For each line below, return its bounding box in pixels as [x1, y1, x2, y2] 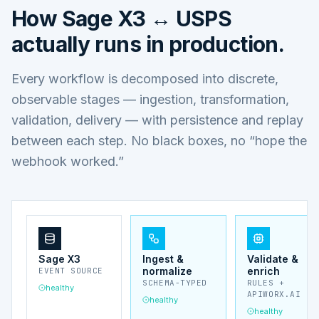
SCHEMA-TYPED [142, 277, 207, 288]
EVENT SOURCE [38, 265, 103, 276]
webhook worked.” [11, 153, 124, 169]
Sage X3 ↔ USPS [61, 5, 232, 31]
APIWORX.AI [246, 288, 301, 299]
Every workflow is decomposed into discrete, [11, 70, 278, 86]
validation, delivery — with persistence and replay [11, 112, 303, 127]
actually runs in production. [11, 31, 285, 57]
